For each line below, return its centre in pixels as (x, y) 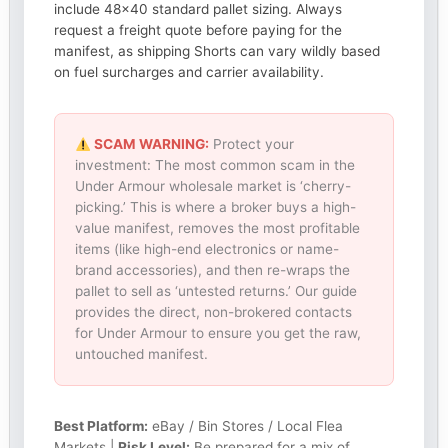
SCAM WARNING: (149, 144)
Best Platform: (101, 426)
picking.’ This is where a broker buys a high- (216, 207)
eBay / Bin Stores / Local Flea (246, 426)
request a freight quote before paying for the (198, 30)
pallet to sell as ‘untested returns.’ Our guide (216, 291)
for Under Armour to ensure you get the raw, (218, 333)
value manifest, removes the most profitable (218, 228)
